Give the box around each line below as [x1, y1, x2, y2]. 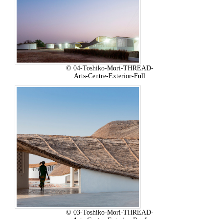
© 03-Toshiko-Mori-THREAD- [66, 208, 153, 216]
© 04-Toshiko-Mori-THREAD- [66, 64, 153, 72]
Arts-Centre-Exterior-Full [74, 72, 145, 80]
